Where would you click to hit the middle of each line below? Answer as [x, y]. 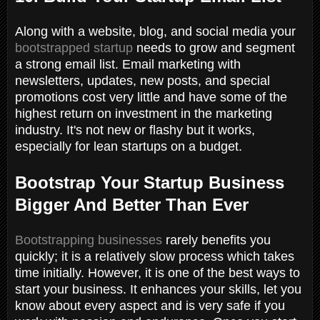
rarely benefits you [216, 240]
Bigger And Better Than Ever [132, 204]
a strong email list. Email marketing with [128, 64]
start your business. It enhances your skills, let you [158, 289]
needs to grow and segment [214, 47]
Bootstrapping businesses [89, 240]
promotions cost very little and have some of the [151, 97]
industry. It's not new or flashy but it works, [135, 130]
